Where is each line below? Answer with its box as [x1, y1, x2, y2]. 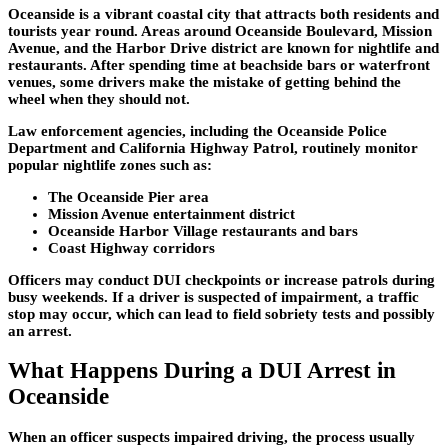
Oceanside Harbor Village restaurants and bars [48, 222, 358, 239]
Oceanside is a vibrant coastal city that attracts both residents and [8, 5, 439, 22]
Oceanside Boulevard [235, 22, 374, 39]
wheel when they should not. [8, 90, 190, 107]
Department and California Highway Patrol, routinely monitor [8, 139, 418, 156]
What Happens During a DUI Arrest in [8, 358, 396, 384]
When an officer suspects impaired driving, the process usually [8, 428, 415, 445]
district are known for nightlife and [207, 39, 439, 56]
